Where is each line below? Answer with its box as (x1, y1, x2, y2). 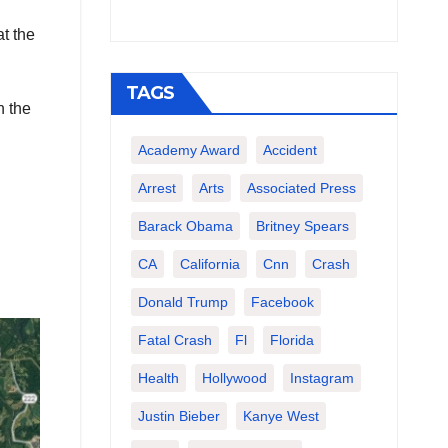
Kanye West (242, 408, 319, 424)
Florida (269, 332, 314, 348)
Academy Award (137, 142, 240, 158)
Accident (262, 142, 317, 158)
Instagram (289, 370, 354, 386)
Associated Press (246, 180, 356, 196)
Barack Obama (137, 218, 233, 234)
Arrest (137, 180, 176, 196)
